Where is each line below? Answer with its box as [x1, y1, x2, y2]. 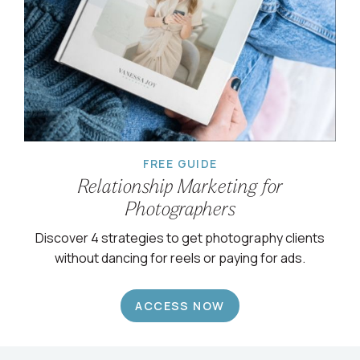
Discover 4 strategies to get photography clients [35, 228, 325, 247]
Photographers [125, 200, 235, 220]
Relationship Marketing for [77, 178, 283, 198]
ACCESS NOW [135, 297, 225, 313]
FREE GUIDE [142, 155, 218, 171]
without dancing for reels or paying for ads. [55, 248, 305, 267]
